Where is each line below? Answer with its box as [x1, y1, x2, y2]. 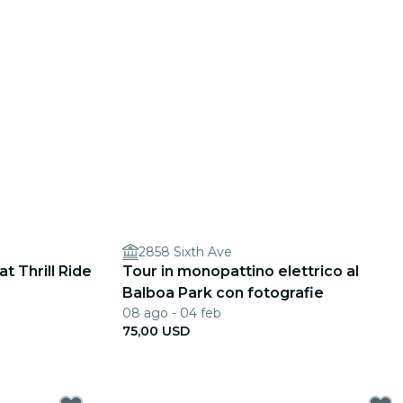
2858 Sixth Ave [139, 244, 232, 260]
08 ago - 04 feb [122, 305, 221, 321]
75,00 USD [122, 323, 190, 339]
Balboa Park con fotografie [122, 284, 324, 301]
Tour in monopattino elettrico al [122, 263, 359, 280]
